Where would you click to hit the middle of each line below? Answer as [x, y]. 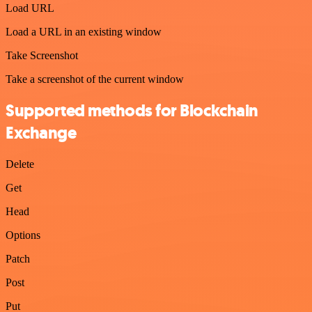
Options [23, 235]
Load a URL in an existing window [84, 32]
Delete [20, 164]
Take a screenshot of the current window [95, 79]
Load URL [30, 8]
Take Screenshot [42, 55]
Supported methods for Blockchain [132, 110]
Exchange [41, 133]
